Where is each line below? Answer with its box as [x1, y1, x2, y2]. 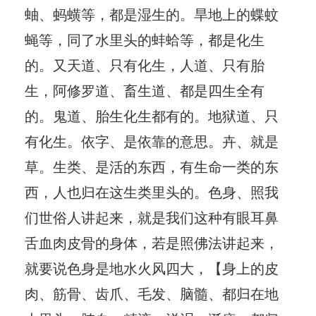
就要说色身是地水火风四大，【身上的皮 [25, 257, 279, 278]
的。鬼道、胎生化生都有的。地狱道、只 [25, 104, 279, 126]
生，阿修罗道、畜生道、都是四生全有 [25, 79, 265, 100]
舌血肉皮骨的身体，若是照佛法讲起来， [25, 231, 279, 253]
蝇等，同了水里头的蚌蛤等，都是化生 [25, 28, 265, 49]
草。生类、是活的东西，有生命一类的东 [25, 155, 279, 176]
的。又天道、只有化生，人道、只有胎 [25, 54, 265, 75]
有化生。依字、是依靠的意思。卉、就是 [25, 130, 279, 151]
